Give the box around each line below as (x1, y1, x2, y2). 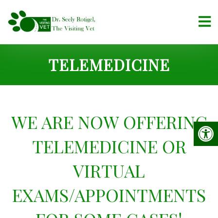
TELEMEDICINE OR (32, 134, 186, 158)
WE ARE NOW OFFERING (11, 110, 207, 133)
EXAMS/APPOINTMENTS (12, 183, 206, 206)
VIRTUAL (73, 159, 145, 182)
